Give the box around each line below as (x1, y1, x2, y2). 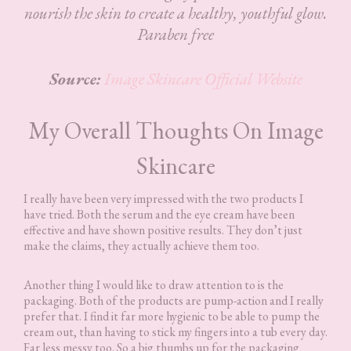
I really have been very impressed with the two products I (24, 190, 303, 207)
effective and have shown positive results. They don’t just (24, 221, 302, 238)
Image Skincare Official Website (103, 67, 302, 89)
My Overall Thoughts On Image (27, 114, 324, 146)
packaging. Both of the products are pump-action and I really (24, 291, 324, 309)
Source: (49, 67, 101, 89)
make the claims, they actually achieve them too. (24, 237, 259, 254)
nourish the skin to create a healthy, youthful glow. (24, 2, 327, 24)
